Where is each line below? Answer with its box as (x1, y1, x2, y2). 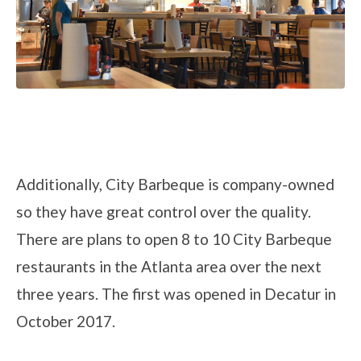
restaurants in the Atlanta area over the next (16, 257, 322, 276)
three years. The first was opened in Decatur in (16, 284, 336, 304)
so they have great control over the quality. (16, 202, 311, 222)
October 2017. (16, 312, 115, 331)
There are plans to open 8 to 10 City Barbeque (16, 230, 332, 249)
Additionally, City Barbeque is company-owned (16, 175, 334, 194)
